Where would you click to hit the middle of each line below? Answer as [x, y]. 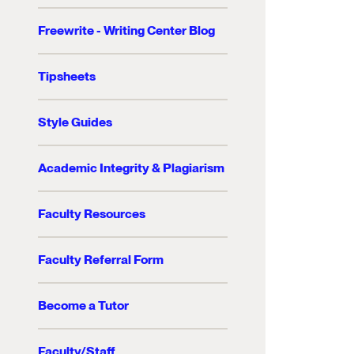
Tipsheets [67, 77]
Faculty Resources [92, 214]
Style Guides [75, 122]
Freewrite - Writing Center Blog [126, 31]
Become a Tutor [83, 306]
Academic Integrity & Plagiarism [131, 168]
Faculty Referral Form [101, 260]
